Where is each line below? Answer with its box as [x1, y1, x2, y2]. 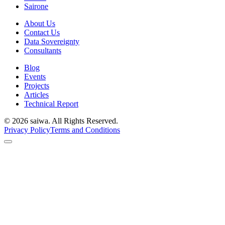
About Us [24, 19, 55, 28]
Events [24, 72, 46, 81]
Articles [24, 90, 49, 99]
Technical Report [24, 99, 78, 108]
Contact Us [24, 28, 60, 37]
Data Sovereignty [24, 37, 79, 46]
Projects [24, 81, 49, 90]
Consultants [24, 46, 61, 55]
